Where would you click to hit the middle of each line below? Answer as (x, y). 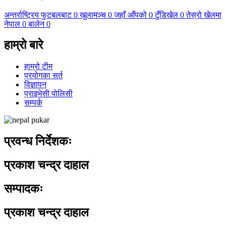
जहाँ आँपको (130, 15)
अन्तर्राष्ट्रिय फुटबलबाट (38, 15)
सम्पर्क (33, 103)
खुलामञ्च (93, 15)
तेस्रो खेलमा (204, 15)
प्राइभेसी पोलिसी (48, 94)
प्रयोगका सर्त (43, 76)
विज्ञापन (35, 85)
